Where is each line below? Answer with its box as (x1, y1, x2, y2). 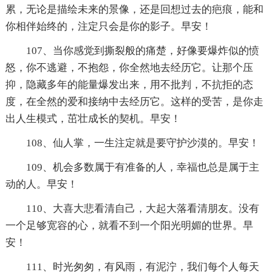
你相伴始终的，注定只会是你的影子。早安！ (5, 20, 212, 32)
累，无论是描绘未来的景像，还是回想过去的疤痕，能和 (5, 3, 263, 15)
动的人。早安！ (5, 178, 78, 190)
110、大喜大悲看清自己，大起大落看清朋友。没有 (25, 202, 259, 214)
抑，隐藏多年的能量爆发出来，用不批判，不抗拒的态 (5, 78, 253, 90)
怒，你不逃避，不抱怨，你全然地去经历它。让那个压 (5, 61, 253, 73)
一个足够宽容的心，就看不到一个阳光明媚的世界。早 (5, 219, 253, 231)
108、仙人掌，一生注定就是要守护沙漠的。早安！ (25, 137, 259, 149)
